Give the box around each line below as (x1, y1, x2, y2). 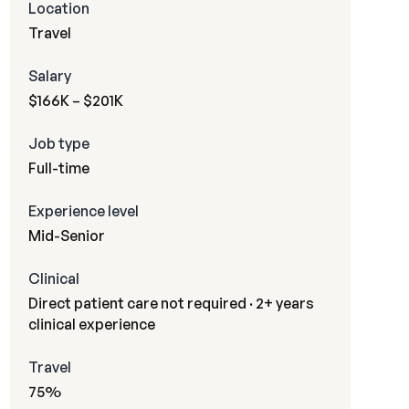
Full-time (27, 159, 89, 177)
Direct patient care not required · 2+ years (27, 294, 314, 312)
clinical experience (27, 315, 155, 333)
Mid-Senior (27, 226, 105, 245)
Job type (27, 134, 89, 152)
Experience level (27, 202, 139, 220)
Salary (27, 67, 71, 85)
